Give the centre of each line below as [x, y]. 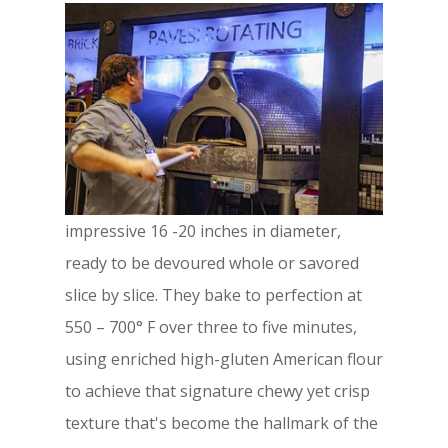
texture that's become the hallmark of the [221, 422]
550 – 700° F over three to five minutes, [210, 326]
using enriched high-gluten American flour [223, 358]
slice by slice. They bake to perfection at [213, 294]
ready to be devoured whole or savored [211, 262]
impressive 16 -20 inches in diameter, [202, 230]
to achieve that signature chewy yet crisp [217, 390]
